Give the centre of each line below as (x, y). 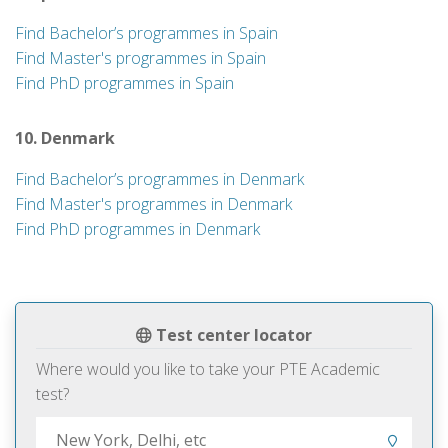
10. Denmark (65, 138)
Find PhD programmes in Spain (124, 83)
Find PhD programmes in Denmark (137, 229)
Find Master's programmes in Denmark (153, 204)
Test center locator (232, 335)
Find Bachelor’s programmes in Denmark (159, 179)
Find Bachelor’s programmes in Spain (146, 33)
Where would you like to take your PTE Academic (208, 369)
